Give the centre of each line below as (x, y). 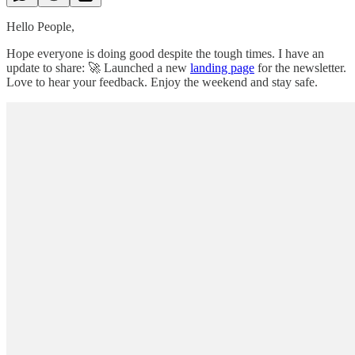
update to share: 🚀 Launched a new (98, 67)
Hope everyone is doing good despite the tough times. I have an (165, 53)
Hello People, (40, 26)
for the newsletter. (300, 67)
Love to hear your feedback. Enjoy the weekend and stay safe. (162, 82)
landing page (222, 67)
